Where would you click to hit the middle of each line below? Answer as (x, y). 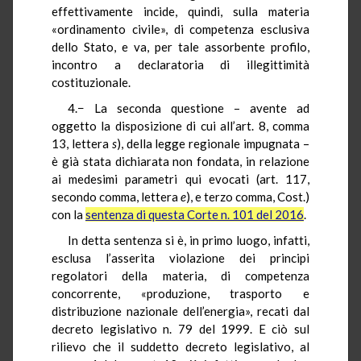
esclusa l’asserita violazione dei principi (180, 257)
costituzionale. (91, 82)
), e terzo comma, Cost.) (248, 196)
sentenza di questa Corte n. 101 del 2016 (195, 214)
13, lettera (82, 143)
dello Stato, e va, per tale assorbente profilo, (180, 46)
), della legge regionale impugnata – (213, 143)
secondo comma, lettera (116, 196)
